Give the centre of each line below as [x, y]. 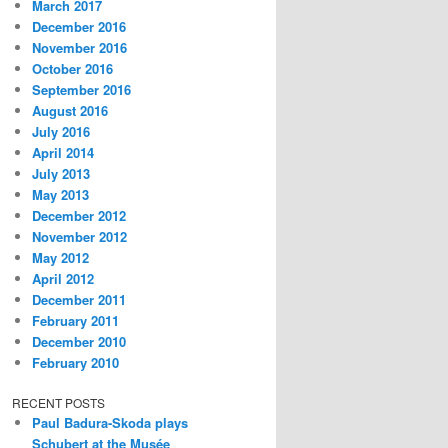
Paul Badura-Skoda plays [110, 422]
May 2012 [60, 258]
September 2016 [81, 90]
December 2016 [79, 27]
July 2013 [61, 174]
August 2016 [70, 111]
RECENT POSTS [58, 402]
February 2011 [75, 321]
